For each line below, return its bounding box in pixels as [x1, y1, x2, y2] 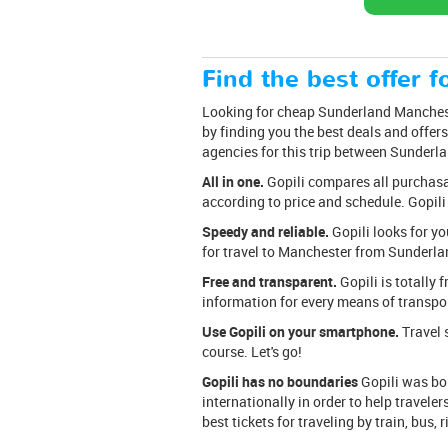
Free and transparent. [202, 271, 337, 291]
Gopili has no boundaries [202, 371, 361, 391]
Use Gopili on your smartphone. [202, 321, 399, 341]
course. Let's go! [202, 341, 302, 361]
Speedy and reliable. [202, 221, 329, 241]
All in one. [202, 171, 264, 191]
